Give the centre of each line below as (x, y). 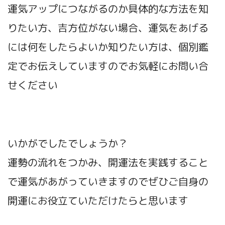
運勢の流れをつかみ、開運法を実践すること (108, 162)
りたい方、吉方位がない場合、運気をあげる (108, 28)
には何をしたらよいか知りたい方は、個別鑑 (108, 47)
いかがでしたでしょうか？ (68, 143)
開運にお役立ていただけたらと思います (98, 201)
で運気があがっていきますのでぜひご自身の (108, 182)
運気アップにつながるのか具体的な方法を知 (108, 9)
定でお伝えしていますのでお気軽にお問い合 (108, 66)
